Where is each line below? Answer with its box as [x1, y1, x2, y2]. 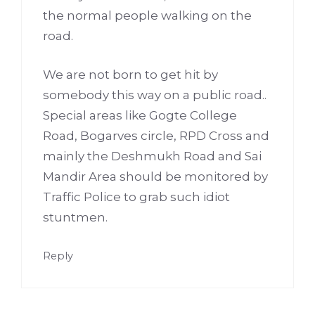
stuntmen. [43, 210, 108, 224]
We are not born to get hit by [43, 67, 218, 82]
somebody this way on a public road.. [43, 87, 266, 102]
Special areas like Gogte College [43, 108, 237, 122]
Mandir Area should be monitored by [43, 169, 268, 184]
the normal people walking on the [43, 8, 252, 23]
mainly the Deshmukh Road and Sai [43, 148, 262, 163]
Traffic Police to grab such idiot [43, 189, 230, 204]
